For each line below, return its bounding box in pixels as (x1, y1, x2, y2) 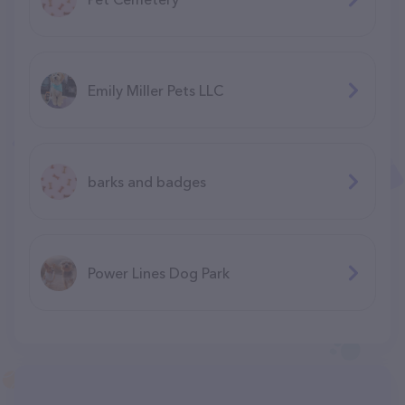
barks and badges (88, 172, 206, 191)
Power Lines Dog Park (88, 263, 230, 282)
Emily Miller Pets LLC (88, 80, 223, 99)
